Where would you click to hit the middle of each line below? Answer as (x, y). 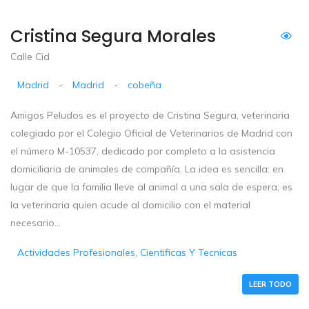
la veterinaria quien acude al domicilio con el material (130, 205)
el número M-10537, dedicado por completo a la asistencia (143, 151)
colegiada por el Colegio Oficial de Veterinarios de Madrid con (151, 133)
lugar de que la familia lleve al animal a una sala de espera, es (151, 187)
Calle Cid (30, 57)
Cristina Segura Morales (113, 37)
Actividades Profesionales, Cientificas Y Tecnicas (128, 253)
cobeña (145, 85)
